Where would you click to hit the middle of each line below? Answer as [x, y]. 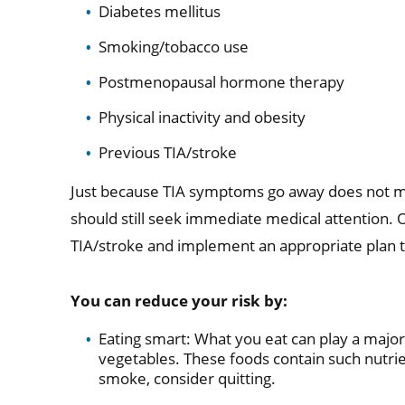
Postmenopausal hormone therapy [221, 82]
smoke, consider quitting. [187, 379]
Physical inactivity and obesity [202, 118]
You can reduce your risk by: [179, 300]
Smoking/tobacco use [173, 47]
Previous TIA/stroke [167, 153]
